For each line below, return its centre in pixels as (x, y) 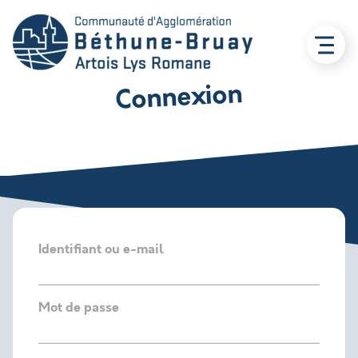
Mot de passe (79, 307)
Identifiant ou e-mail (101, 249)
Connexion (179, 97)
